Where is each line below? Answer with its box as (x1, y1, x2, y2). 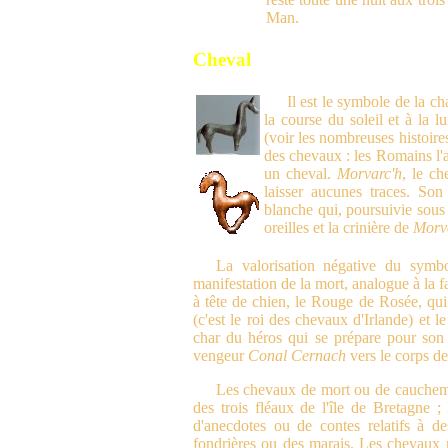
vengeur (193, 347, 248, 365)
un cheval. (264, 165, 338, 183)
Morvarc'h (337, 165, 403, 183)
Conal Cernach (248, 347, 346, 365)
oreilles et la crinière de (264, 219, 413, 237)
